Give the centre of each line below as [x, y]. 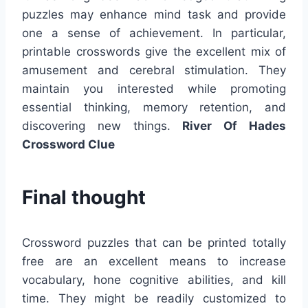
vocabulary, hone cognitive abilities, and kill [154, 280]
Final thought [84, 198]
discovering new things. [102, 126]
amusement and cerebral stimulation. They [154, 70]
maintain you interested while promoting [154, 89]
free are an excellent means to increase [154, 262]
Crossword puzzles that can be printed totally [154, 243]
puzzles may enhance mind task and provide [154, 15]
